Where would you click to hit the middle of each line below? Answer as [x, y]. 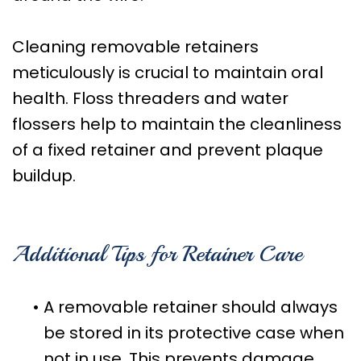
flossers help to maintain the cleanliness [177, 124]
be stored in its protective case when [194, 332]
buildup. [44, 175]
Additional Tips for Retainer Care [157, 253]
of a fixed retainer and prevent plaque [168, 149]
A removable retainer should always [191, 307]
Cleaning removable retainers [135, 46]
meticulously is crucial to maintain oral [168, 72]
